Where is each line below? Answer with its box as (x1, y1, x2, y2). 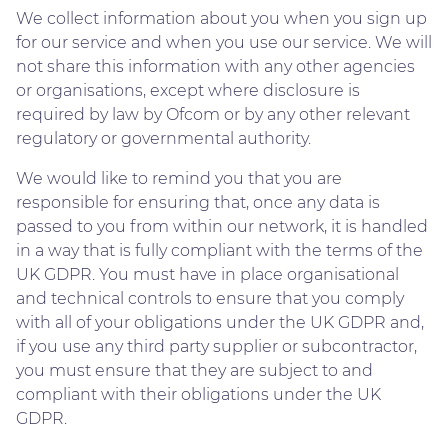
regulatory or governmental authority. (16, 128, 311, 148)
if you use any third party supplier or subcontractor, (16, 336, 417, 356)
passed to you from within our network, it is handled (16, 216, 428, 236)
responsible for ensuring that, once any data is (16, 192, 380, 212)
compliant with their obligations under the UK (16, 384, 381, 404)
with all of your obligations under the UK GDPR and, (16, 312, 424, 332)
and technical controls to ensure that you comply (16, 288, 404, 308)
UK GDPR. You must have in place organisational (16, 264, 399, 284)
